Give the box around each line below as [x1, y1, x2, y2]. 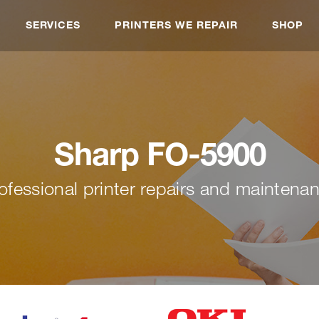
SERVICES [25, 18, 81, 31]
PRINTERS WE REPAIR [115, 18, 238, 31]
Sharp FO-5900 [53, 135, 266, 173]
